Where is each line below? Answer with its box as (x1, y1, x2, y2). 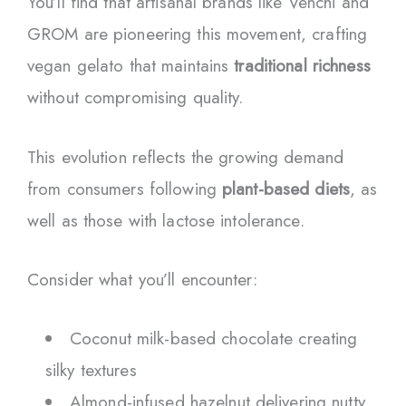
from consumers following (27, 176, 222, 201)
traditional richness (234, 53, 371, 79)
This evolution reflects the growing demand (27, 144, 344, 169)
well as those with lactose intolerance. (27, 208, 304, 233)
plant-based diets (222, 176, 351, 201)
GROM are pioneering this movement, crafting (27, 22, 368, 47)
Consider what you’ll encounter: (27, 267, 257, 293)
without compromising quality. (27, 85, 244, 111)
